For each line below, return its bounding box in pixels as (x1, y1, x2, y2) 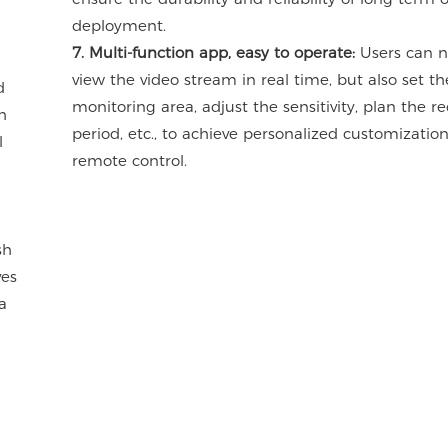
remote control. (72, 150, 188, 170)
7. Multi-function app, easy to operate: (72, 42, 356, 62)
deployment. (72, 15, 167, 35)
